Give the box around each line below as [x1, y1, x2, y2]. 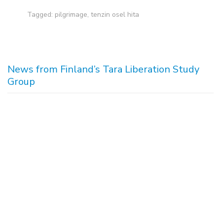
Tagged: [27, 10, 55, 20]
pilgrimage [55, 10, 87, 20]
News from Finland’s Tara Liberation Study [7, 63, 199, 76]
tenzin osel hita [91, 10, 139, 20]
